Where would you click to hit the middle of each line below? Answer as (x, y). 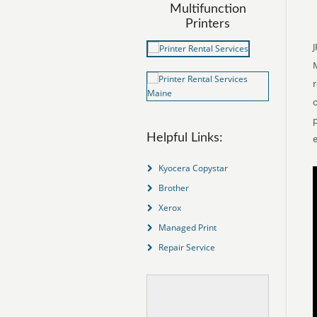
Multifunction (208, 9)
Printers (208, 24)
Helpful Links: (185, 138)
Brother (173, 188)
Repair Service (186, 247)
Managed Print (187, 227)
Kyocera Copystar (193, 168)
